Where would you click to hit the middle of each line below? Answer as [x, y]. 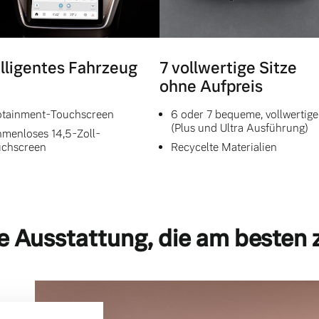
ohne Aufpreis [211, 87]
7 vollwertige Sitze [228, 68]
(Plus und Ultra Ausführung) [240, 128]
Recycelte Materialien [224, 147]
